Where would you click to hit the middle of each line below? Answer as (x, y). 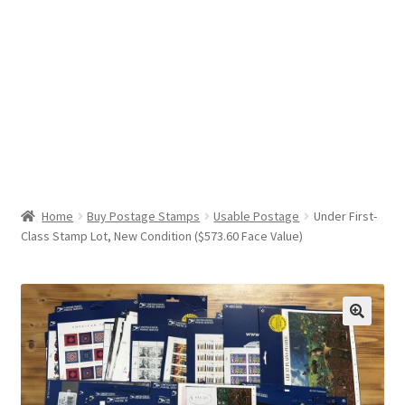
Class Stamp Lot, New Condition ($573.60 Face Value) (161, 235)
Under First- (345, 216)
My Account (56, 56)
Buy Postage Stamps (144, 216)
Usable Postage (257, 216)
